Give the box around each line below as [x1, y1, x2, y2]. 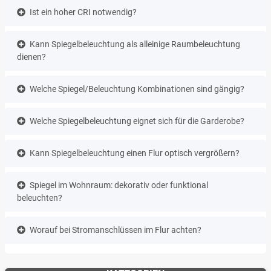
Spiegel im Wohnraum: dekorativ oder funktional [30, 180, 208, 190]
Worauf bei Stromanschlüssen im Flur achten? [30, 224, 201, 235]
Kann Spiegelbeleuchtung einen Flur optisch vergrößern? [30, 148, 240, 158]
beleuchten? [17, 192, 62, 203]
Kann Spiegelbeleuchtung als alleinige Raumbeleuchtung [30, 39, 240, 49]
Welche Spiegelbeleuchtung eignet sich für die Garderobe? [30, 116, 244, 126]
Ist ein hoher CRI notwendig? [30, 7, 137, 17]
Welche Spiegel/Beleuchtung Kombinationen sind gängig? [30, 83, 244, 94]
